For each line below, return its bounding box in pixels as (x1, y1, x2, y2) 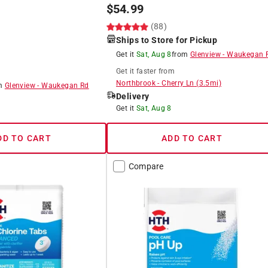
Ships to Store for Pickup (115, 35, 218, 45)
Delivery (115, 91, 150, 101)
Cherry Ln (162, 78, 194, 87)
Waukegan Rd (41, 81, 89, 90)
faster (136, 66, 157, 75)
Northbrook (115, 78, 156, 87)
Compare (128, 161, 164, 171)
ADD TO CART (162, 133, 223, 143)
